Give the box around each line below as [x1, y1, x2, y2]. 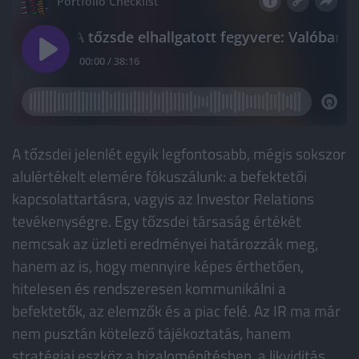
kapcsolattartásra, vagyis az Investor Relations [12, 186, 314, 210]
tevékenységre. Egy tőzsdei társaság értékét [12, 208, 301, 232]
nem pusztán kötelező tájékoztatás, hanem [12, 321, 291, 345]
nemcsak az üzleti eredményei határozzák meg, [12, 231, 318, 255]
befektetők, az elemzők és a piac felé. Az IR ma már [12, 298, 341, 322]
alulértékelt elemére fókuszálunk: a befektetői [12, 163, 307, 188]
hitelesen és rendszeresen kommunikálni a [12, 276, 286, 300]
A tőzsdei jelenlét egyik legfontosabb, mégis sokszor [12, 141, 346, 165]
